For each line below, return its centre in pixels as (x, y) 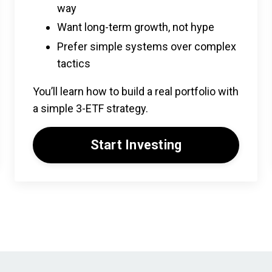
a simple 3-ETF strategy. (90, 109)
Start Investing (136, 145)
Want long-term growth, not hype (136, 27)
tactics (74, 64)
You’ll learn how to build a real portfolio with (136, 92)
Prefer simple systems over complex (147, 47)
